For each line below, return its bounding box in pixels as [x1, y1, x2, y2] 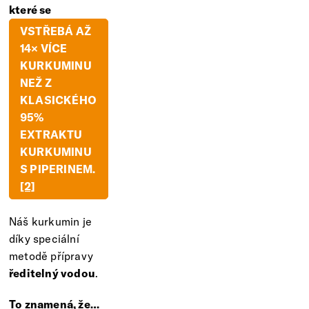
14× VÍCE [20, 41, 68, 55]
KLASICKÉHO [20, 92, 97, 107]
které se [9, 2, 52, 17]
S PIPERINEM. [20, 161, 96, 176]
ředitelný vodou [9, 266, 95, 280]
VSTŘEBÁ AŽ [20, 23, 92, 38]
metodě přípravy [9, 248, 93, 263]
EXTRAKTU [20, 127, 83, 141]
